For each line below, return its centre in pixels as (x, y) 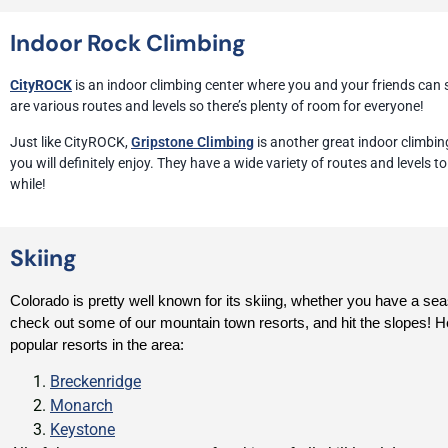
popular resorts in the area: (97, 344)
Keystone (82, 430)
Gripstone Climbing (192, 141)
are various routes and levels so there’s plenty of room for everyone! (217, 106)
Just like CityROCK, (70, 141)
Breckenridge (95, 382)
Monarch (81, 406)
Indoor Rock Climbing (128, 43)
